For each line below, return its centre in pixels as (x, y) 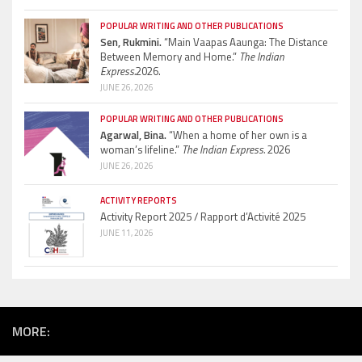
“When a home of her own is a (237, 135)
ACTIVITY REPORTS (139, 201)
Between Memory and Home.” (170, 57)
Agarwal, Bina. (133, 135)
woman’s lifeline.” (141, 150)
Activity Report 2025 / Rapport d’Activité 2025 (203, 217)
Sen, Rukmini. (131, 42)
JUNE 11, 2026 (127, 233)
